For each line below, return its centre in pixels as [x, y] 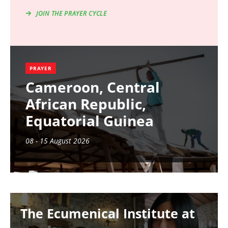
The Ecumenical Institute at [108, 213]
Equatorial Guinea [90, 121]
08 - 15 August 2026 [58, 141]
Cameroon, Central [93, 87]
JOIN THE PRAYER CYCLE [72, 14]
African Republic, [86, 104]
